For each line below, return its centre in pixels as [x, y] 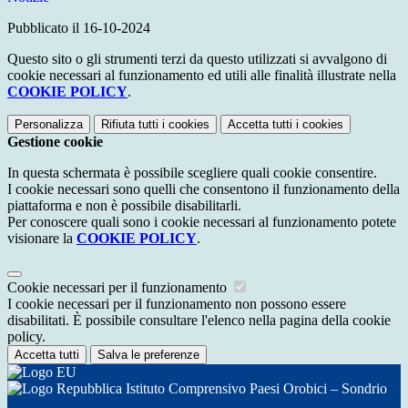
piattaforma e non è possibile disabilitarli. [124, 206]
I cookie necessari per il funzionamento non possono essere [177, 304]
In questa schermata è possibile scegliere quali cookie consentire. [192, 173]
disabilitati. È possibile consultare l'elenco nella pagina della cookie [199, 321]
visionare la [42, 239]
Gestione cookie [55, 142]
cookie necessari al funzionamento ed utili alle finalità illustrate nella [202, 76]
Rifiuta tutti [130, 125]
